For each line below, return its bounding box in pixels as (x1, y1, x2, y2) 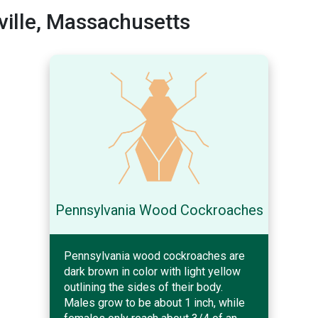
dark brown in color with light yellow (64, 264, 241, 278)
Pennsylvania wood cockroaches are (64, 248, 245, 263)
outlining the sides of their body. (64, 280, 223, 294)
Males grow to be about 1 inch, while (64, 295, 245, 309)
